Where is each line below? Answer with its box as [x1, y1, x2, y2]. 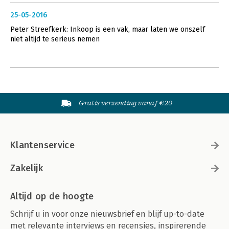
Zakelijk [10, 162, 43, 174]
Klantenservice [10, 139, 75, 151]
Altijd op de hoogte [10, 190, 94, 202]
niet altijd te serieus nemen [10, 34, 100, 43]
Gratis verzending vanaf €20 [79, 99, 173, 107]
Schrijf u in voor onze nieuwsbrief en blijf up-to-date [10, 209, 204, 219]
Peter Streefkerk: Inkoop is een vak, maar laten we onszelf [10, 25, 205, 34]
